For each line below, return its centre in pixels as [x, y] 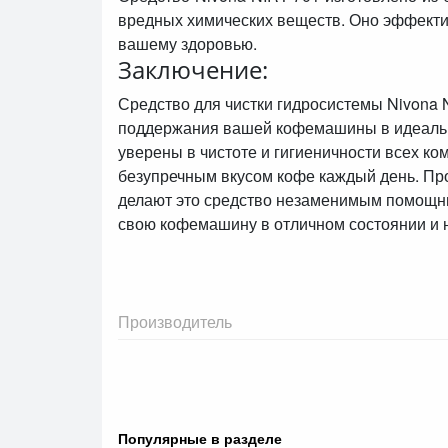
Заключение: [193, 69]
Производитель [175, 321]
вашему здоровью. [187, 43]
